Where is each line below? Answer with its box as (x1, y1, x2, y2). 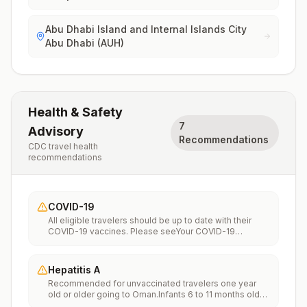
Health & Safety (28, 105, 123, 119)
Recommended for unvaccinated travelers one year (48, 278, 256, 288)
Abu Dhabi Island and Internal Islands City (45, 23, 247, 35)
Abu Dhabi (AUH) (45, 37, 124, 49)
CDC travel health (28, 141, 98, 151)
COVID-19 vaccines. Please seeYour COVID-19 (48, 226, 235, 236)
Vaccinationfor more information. (48, 237, 179, 247)
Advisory (28, 124, 84, 138)
